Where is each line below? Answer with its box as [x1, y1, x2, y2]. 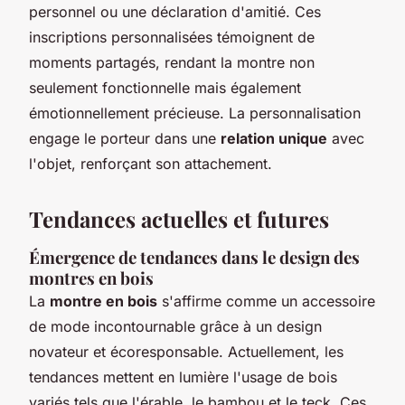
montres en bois [29, 266, 154, 289]
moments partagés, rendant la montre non [29, 52, 315, 71]
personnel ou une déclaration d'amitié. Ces [29, 2, 321, 21]
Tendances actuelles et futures [29, 203, 329, 233]
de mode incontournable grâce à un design [29, 316, 322, 335]
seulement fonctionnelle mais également [29, 78, 301, 97]
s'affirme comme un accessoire [157, 291, 375, 310]
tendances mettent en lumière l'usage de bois [29, 367, 337, 386]
